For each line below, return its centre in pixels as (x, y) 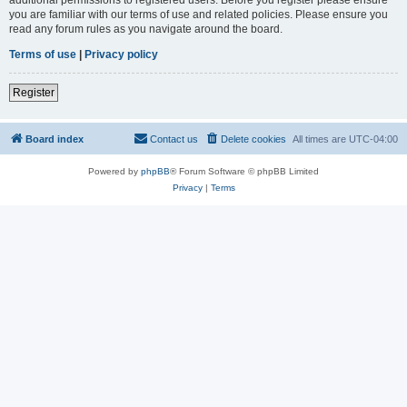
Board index (55, 139)
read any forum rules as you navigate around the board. (146, 29)
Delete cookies (253, 139)
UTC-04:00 (373, 139)
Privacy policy (121, 54)
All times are (321, 139)
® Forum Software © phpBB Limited (244, 171)
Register (34, 92)
